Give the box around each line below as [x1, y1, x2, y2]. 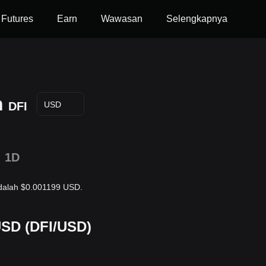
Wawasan [101, 14, 142, 24]
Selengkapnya [166, 14, 227, 24]
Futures [1, 14, 33, 24]
